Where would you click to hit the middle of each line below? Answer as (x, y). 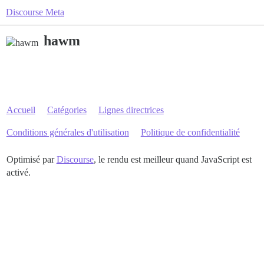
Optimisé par (31, 159)
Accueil (21, 110)
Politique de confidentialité (190, 132)
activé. (18, 172)
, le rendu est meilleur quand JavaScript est (172, 159)
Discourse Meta (35, 12)
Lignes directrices (131, 110)
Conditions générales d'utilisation (67, 132)
